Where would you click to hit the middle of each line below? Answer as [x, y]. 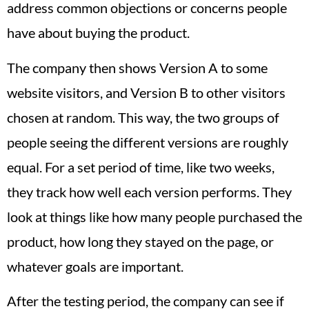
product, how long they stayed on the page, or [140, 241]
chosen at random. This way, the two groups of [143, 117]
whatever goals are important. [95, 266]
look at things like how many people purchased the [154, 216]
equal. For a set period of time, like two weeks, [141, 167]
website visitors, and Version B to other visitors [146, 92]
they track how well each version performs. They [149, 191]
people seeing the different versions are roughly [148, 142]
